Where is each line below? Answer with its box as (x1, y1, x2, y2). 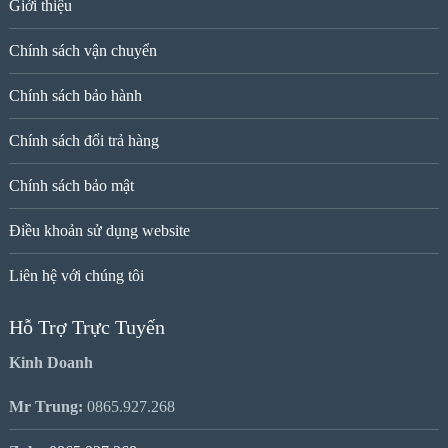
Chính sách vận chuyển (8, 42, 157, 60)
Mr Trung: (8, 398, 83, 416)
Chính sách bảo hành (8, 87, 142, 105)
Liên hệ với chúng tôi (8, 267, 144, 285)
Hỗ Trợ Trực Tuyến (8, 316, 165, 339)
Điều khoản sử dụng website (8, 222, 190, 240)
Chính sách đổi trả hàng (8, 132, 159, 150)
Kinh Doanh (8, 354, 93, 372)
